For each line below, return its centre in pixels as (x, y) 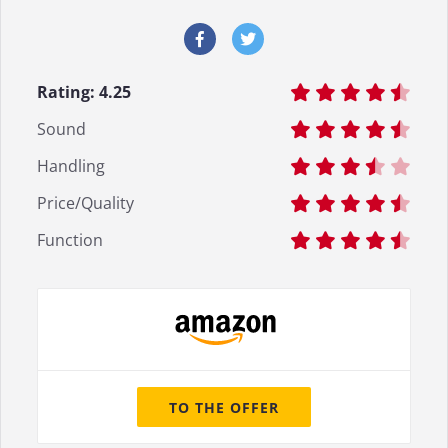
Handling (71, 165)
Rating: (68, 91)
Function (70, 239)
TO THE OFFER (224, 407)
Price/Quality (85, 202)
